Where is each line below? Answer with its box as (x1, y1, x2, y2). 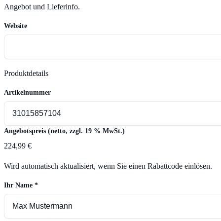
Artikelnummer (4, 89, 51, 97)
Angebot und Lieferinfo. (4, 2, 80, 11)
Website (4, 22, 27, 30)
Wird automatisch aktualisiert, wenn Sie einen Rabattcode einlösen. (4, 162, 212, 171)
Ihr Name (4, 182, 35, 189)
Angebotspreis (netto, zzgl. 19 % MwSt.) (4, 127, 125, 135)
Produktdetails (4, 69, 48, 78)
